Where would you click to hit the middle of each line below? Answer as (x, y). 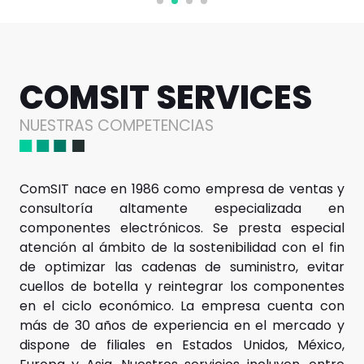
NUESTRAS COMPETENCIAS (117, 126)
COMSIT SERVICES (166, 97)
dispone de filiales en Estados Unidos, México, (182, 345)
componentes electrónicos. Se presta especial (182, 228)
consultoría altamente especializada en (182, 208)
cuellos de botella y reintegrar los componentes (182, 286)
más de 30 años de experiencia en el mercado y (182, 325)
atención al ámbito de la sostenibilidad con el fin (182, 247)
